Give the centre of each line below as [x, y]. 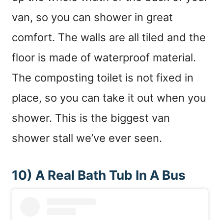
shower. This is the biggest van [91, 118]
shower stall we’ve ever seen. [87, 138]
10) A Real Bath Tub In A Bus [99, 175]
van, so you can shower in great [92, 17]
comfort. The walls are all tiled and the [109, 38]
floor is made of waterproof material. [104, 58]
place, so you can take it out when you [109, 98]
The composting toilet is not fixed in [103, 78]
